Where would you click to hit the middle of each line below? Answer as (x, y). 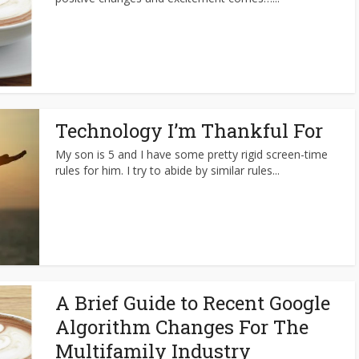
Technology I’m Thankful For (189, 131)
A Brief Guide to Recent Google (193, 303)
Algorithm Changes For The (182, 327)
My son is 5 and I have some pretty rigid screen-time (192, 154)
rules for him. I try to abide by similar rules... (167, 170)
